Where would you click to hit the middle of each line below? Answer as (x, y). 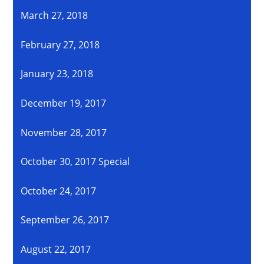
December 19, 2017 (64, 103)
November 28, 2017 (64, 132)
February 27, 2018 (60, 44)
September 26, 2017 (65, 220)
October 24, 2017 (59, 191)
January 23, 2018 (57, 74)
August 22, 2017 (56, 249)
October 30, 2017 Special (75, 162)
